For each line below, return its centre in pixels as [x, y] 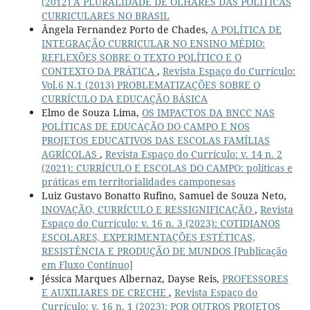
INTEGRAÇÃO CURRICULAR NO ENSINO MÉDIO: [153, 44]
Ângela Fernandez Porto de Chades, [126, 30]
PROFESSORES [255, 279]
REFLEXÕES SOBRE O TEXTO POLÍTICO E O [141, 57]
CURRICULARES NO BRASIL [105, 16]
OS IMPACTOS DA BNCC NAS [208, 113]
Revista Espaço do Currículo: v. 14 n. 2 [193, 154]
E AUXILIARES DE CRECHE [105, 293]
